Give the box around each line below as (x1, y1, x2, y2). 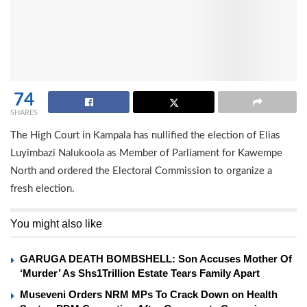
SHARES (10, 109, 38, 117)
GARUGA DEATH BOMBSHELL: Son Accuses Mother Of (20, 253, 292, 265)
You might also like (10, 218, 102, 230)
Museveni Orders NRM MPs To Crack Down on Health (20, 288, 278, 301)
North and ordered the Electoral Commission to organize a (10, 166, 272, 177)
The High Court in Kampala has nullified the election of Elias (10, 130, 280, 141)
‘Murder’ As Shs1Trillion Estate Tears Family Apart (20, 267, 260, 280)
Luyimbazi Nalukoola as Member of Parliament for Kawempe (10, 148, 282, 159)
